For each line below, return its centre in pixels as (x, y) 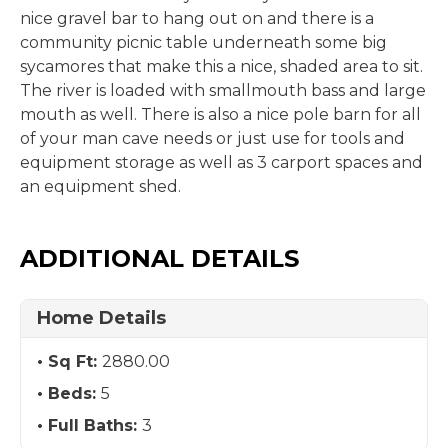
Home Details (101, 318)
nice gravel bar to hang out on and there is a (197, 18)
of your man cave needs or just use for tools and (212, 138)
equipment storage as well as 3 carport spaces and (221, 162)
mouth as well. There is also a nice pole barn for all (220, 114)
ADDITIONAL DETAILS (159, 258)
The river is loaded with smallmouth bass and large (223, 90)
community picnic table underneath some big (203, 42)
